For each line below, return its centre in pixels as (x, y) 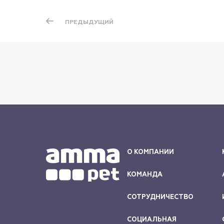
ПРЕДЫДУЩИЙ (89, 22)
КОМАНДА (145, 174)
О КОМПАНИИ (151, 152)
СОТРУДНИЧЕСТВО (160, 197)
